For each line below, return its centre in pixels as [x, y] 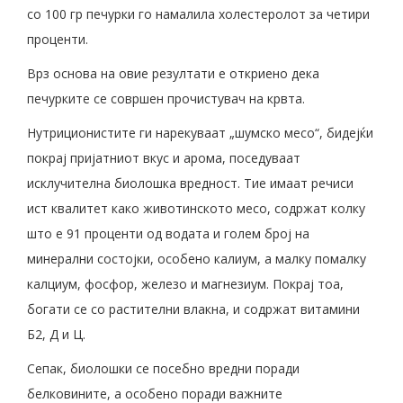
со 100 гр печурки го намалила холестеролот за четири [198, 14]
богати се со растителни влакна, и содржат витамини [193, 309]
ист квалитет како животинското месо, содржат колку [196, 209]
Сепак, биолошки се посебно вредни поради [163, 369]
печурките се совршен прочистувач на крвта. [166, 99]
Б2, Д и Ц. [56, 335]
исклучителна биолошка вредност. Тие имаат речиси [190, 184]
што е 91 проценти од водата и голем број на [168, 234]
